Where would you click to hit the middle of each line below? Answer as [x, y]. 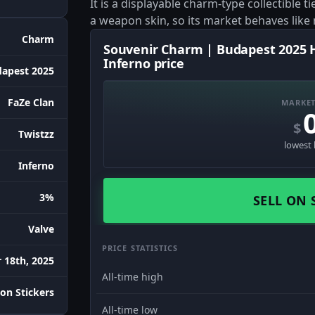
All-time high [133, 277]
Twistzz [36, 134]
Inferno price [144, 63]
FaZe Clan [31, 103]
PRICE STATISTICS [140, 248]
